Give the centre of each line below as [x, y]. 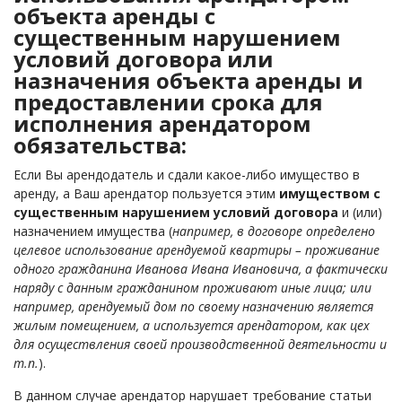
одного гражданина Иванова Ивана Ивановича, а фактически [201, 269]
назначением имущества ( [93, 231]
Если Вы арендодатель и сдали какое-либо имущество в [187, 175]
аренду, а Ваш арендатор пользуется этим [144, 193]
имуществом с [328, 193]
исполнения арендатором [162, 123]
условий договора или [144, 59]
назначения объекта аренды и [188, 80]
